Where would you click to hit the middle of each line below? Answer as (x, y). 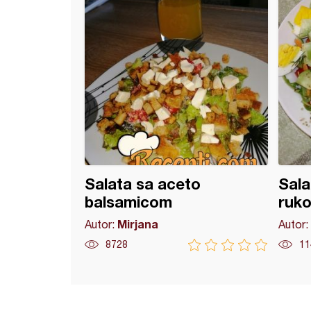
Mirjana (138, 224)
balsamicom (128, 202)
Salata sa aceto (143, 184)
